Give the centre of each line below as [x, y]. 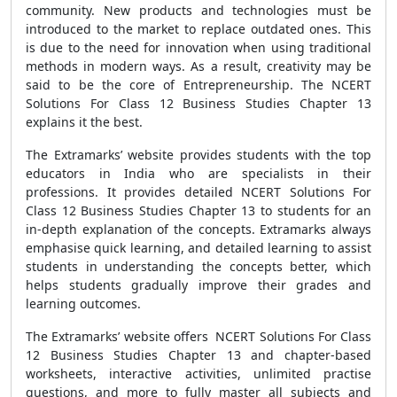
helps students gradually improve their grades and [198, 285]
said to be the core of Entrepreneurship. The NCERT [198, 85]
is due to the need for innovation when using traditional [198, 47]
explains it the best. [84, 122]
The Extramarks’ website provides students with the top [198, 155]
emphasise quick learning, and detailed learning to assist [198, 248]
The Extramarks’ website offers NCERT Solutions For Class [198, 336]
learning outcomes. [83, 304]
